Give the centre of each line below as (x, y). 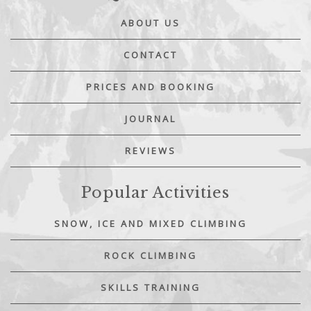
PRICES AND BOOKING (150, 86)
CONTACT (150, 54)
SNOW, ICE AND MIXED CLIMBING (150, 223)
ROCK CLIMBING (150, 255)
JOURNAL (150, 118)
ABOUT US (150, 23)
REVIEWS (150, 150)
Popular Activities (155, 192)
